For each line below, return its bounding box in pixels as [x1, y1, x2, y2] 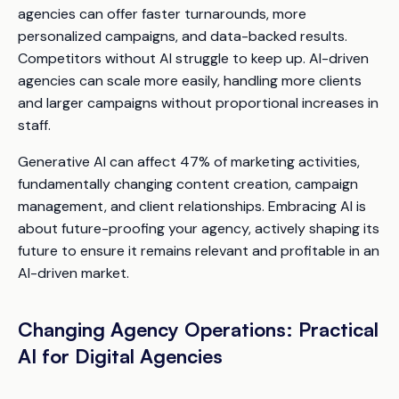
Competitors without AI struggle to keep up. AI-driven [18, 48, 369, 68]
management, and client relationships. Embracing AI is [18, 196, 366, 216]
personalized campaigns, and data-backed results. [18, 26, 347, 45]
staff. [18, 115, 51, 134]
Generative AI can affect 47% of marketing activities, [18, 151, 360, 171]
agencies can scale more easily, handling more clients [18, 70, 362, 90]
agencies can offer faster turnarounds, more [18, 4, 306, 23]
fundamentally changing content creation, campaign [18, 174, 358, 193]
